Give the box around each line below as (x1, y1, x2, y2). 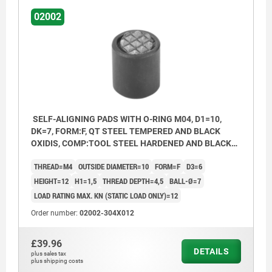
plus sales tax (31, 250, 66, 257)
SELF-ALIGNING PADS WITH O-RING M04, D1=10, (31, 114, 222, 124)
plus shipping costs (31, 257, 83, 264)
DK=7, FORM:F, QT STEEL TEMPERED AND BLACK (31, 126, 220, 136)
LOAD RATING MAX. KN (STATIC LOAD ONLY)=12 (34, 189, 178, 201)
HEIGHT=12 (34, 175, 69, 186)
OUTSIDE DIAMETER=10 (78, 160, 149, 172)
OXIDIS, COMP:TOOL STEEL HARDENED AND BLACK (31, 138, 231, 148)
